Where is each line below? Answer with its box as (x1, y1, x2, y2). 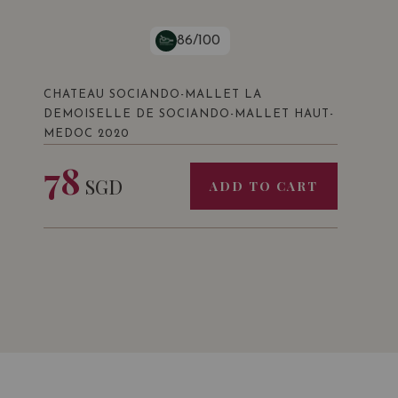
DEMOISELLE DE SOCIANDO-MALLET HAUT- (43, 108, 334, 120)
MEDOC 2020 (43, 128, 130, 139)
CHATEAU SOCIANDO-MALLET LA (43, 89, 262, 100)
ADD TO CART (209, 178, 318, 195)
